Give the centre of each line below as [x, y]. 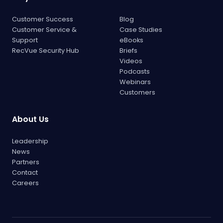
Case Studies [141, 30]
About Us [30, 119]
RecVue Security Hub [46, 51]
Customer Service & [44, 30]
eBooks [131, 40]
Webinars [135, 82]
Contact [25, 173]
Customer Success [43, 19]
